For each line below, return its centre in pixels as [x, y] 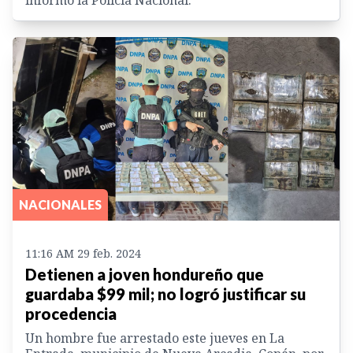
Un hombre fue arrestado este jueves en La [155, 338]
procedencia [71, 314]
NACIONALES [60, 205]
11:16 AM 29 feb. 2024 [83, 254]
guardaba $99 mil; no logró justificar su [165, 294]
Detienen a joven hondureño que [145, 275]
